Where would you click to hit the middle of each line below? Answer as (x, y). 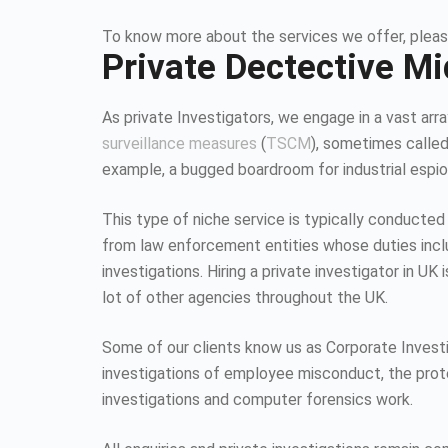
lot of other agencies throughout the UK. (245, 297)
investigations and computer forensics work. (257, 399)
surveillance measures (179, 143)
